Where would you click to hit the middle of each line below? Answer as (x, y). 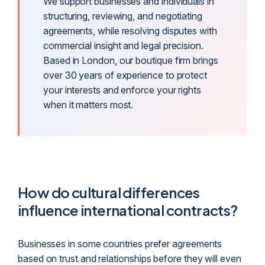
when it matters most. (88, 104)
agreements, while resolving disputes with (130, 30)
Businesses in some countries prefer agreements (120, 243)
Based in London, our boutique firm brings (131, 60)
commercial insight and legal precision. (123, 45)
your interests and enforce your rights (122, 90)
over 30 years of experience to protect (125, 75)
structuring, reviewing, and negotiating (123, 16)
